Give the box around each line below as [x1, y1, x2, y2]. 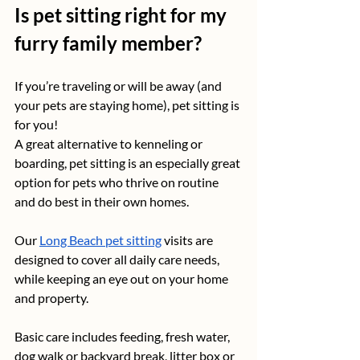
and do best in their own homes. [14, 194, 189, 210]
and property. [14, 290, 91, 306]
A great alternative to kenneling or [14, 136, 205, 152]
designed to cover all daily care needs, [14, 252, 222, 268]
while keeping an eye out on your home [14, 271, 231, 287]
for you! [14, 117, 60, 133]
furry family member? [14, 31, 202, 55]
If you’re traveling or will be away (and [14, 78, 224, 94]
